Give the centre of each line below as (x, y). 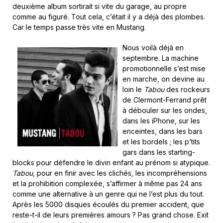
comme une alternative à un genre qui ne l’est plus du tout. (108, 194)
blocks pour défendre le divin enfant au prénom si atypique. (111, 163)
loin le (133, 89)
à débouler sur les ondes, (165, 110)
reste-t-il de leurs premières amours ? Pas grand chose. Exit (111, 215)
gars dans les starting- (159, 152)
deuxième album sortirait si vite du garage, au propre (100, 6)
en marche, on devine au (164, 79)
